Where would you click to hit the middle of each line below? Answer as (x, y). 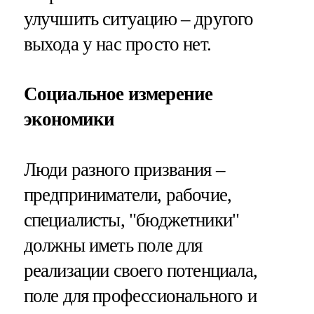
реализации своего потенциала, (140, 270)
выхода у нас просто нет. (117, 45)
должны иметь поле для (113, 245)
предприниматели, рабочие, (128, 194)
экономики (69, 120)
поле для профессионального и (140, 295)
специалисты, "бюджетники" (131, 220)
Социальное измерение (118, 94)
